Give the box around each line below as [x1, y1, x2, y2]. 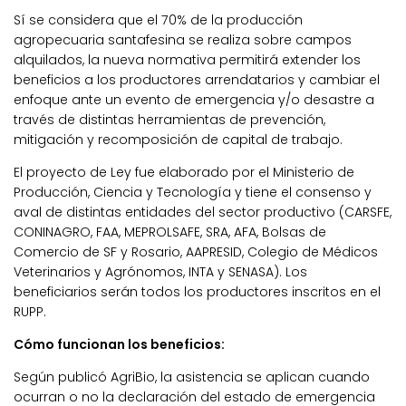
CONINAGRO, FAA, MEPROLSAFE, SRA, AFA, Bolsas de [14, 222, 326, 241]
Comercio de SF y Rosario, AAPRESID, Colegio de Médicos [14, 242, 378, 261]
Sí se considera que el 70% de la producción [14, 10, 303, 29]
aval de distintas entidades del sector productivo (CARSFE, [14, 202, 391, 221]
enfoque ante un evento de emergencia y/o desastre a [14, 90, 374, 109]
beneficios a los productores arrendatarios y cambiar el [14, 70, 380, 89]
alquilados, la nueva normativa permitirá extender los [14, 50, 361, 69]
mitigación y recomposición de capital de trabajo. [14, 130, 343, 149]
